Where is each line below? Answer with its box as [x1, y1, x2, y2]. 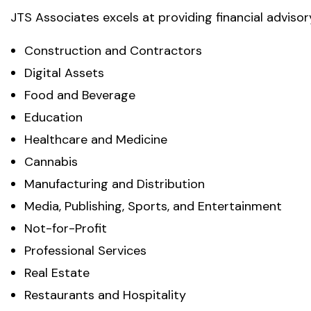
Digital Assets [24, 65, 104, 82]
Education [24, 109, 83, 126]
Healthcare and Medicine [24, 131, 167, 149]
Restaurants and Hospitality [24, 287, 186, 304]
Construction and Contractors [24, 42, 202, 60]
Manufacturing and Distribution [24, 176, 205, 193]
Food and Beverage [24, 87, 135, 104]
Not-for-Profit [24, 220, 107, 237]
